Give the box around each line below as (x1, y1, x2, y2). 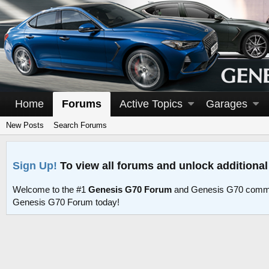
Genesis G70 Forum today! (13, 197, 119, 208)
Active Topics (119, 98, 183, 110)
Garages (206, 98, 248, 110)
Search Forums (53, 121, 107, 130)
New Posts (6, 121, 44, 130)
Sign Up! (13, 159, 57, 172)
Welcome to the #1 (13, 184, 88, 195)
